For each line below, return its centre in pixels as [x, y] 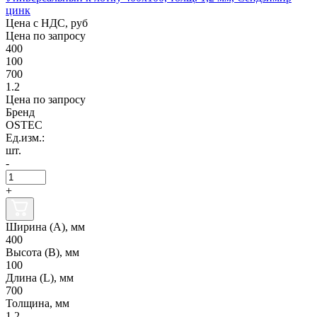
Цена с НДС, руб [47, 23]
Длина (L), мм [40, 277]
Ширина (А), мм [45, 226]
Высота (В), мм [42, 252]
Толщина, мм [38, 303]
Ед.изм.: [25, 137]
